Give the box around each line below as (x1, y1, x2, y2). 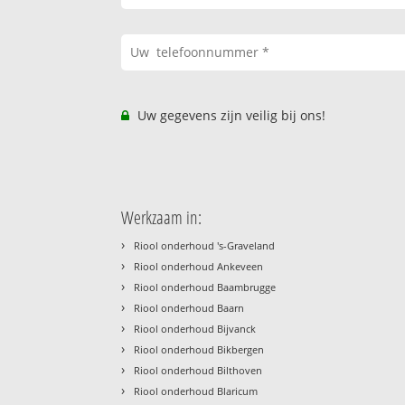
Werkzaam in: (121, 204, 202, 230)
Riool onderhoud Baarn (134, 300, 245, 315)
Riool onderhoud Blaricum (134, 383, 259, 398)
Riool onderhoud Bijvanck (134, 321, 257, 335)
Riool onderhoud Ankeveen (134, 259, 264, 273)
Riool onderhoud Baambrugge (134, 279, 277, 294)
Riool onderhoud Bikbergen (134, 342, 265, 356)
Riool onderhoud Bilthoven (134, 363, 263, 377)
